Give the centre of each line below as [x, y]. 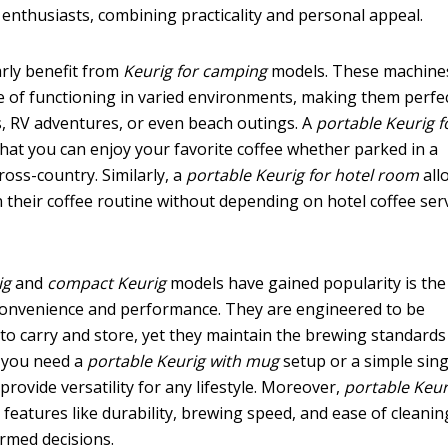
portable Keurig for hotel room [303, 174]
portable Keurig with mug [183, 360]
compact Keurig [107, 282]
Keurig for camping [195, 70]
